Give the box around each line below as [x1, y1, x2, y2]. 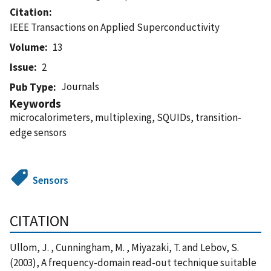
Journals [61, 79, 100, 93]
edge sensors [10, 125, 67, 139]
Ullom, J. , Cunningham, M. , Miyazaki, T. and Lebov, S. [10, 240, 239, 254]
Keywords [10, 96, 61, 111]
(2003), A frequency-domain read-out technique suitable [10, 255, 256, 269]
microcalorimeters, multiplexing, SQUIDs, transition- [10, 110, 241, 124]
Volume [10, 40, 45, 54]
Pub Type [10, 80, 53, 94]
